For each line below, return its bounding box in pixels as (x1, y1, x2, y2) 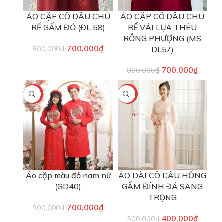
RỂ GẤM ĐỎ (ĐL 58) (31, 22, 105, 33)
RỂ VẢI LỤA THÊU (128, 22, 197, 33)
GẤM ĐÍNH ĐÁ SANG (122, 181, 203, 191)
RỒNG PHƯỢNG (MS (123, 33, 202, 44)
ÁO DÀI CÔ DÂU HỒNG (118, 170, 207, 180)
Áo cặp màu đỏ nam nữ (25, 170, 111, 180)
